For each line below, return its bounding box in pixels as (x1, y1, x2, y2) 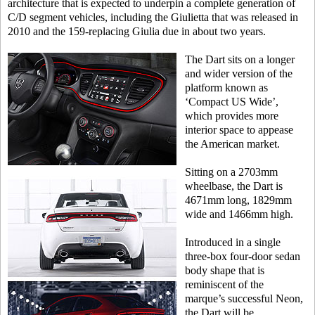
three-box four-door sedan (185, 250, 300, 262)
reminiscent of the (185, 278, 264, 290)
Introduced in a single (185, 236, 281, 248)
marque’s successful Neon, (185, 292, 303, 304)
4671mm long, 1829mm (185, 194, 292, 206)
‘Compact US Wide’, (185, 96, 278, 108)
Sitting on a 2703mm (185, 166, 278, 178)
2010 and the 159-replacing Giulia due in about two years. (8, 25, 266, 37)
